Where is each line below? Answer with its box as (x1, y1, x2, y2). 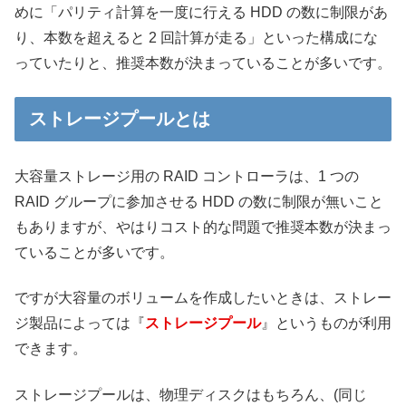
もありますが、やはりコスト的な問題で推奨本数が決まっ (14, 218, 391, 235)
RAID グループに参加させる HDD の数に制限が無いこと (14, 193, 383, 209)
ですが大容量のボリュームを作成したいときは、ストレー (14, 290, 391, 306)
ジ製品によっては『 (14, 315, 145, 332)
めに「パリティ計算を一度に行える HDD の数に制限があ (14, 5, 388, 21)
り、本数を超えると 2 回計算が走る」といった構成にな (14, 30, 378, 46)
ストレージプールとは (29, 108, 210, 129)
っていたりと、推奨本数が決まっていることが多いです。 (14, 55, 391, 72)
